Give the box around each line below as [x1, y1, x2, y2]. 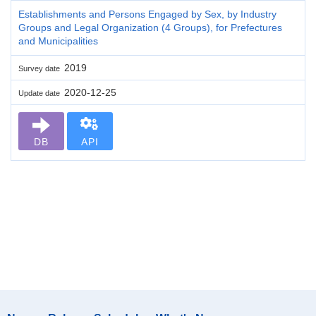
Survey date [18, 63, 64, 73]
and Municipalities [18, 35, 98, 47]
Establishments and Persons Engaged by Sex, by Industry [18, 8, 276, 20]
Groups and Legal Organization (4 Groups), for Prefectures [18, 21, 282, 33]
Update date [18, 88, 64, 97]
